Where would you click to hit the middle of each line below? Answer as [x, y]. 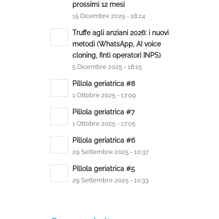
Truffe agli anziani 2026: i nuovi [121, 33]
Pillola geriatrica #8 [104, 84]
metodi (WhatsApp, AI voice [117, 44]
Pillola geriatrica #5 [104, 169]
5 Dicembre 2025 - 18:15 [107, 67]
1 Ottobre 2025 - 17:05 [104, 123]
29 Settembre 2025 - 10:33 [111, 180]
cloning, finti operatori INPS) [117, 55]
